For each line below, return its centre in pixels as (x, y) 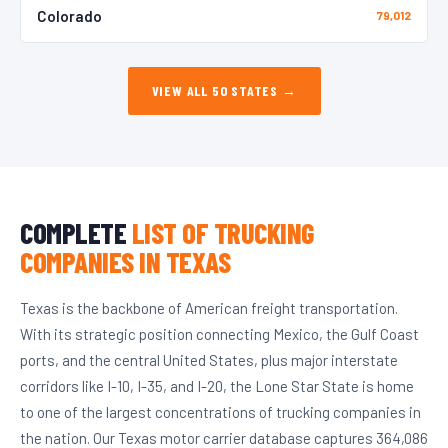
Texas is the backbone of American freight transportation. (209, 307)
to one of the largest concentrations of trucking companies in (220, 411)
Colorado (69, 15)
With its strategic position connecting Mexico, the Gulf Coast (219, 333)
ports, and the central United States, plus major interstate (209, 359)
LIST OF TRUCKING (222, 232)
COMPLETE (76, 232)
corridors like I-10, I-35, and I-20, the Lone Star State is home (217, 385)
